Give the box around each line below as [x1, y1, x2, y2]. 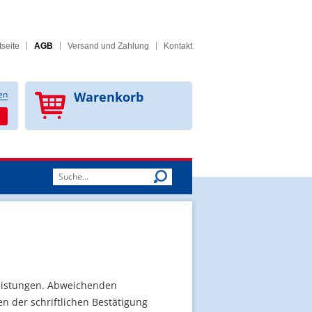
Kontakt [164, 41, 192, 51]
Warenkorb [74, 88, 143, 105]
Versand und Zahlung [68, 41, 149, 51]
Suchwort [52, 169, 92, 182]
